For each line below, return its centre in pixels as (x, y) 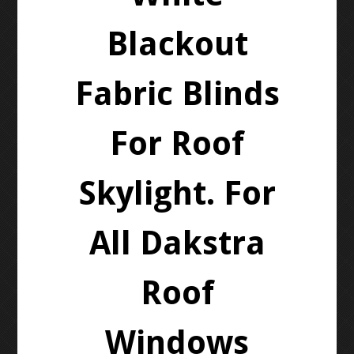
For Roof (177, 143)
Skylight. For (177, 193)
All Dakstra (177, 243)
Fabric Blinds (177, 94)
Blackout (177, 44)
